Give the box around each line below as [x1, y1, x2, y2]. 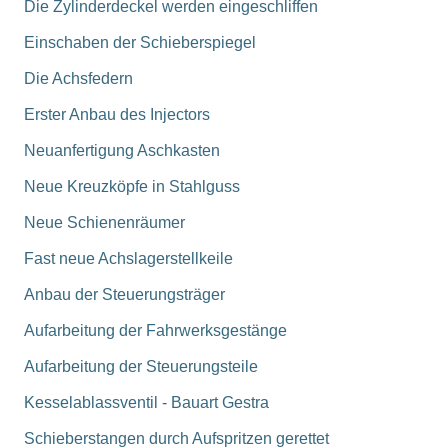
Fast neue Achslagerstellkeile [24, 250, 233, 267]
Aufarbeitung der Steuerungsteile [24, 358, 258, 375]
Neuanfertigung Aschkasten [24, 142, 220, 159]
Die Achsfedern [24, 70, 133, 87]
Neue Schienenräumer [24, 214, 185, 231]
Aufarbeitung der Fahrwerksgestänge [24, 322, 287, 339]
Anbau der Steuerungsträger [24, 286, 225, 303]
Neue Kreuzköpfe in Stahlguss [24, 178, 240, 195]
